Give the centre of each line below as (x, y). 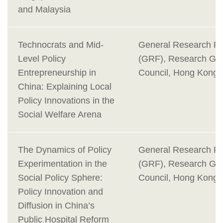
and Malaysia (44, 10)
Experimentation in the (62, 164)
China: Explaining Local (65, 87)
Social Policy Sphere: (60, 178)
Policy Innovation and (60, 192)
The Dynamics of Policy (65, 150)
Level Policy (42, 59)
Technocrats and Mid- (61, 45)
